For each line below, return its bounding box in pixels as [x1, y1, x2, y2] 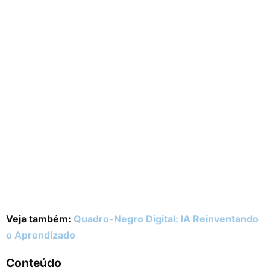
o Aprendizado [6, 229, 75, 242]
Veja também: [6, 213, 74, 225]
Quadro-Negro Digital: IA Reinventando [74, 213, 259, 225]
